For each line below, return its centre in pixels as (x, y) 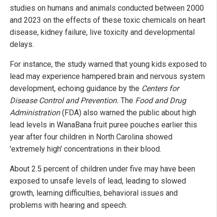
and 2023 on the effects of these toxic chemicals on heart (108, 20)
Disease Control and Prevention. (65, 101)
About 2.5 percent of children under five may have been (102, 169)
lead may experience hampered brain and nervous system (107, 77)
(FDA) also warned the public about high (128, 113)
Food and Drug (161, 101)
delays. (22, 45)
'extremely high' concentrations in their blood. (85, 149)
